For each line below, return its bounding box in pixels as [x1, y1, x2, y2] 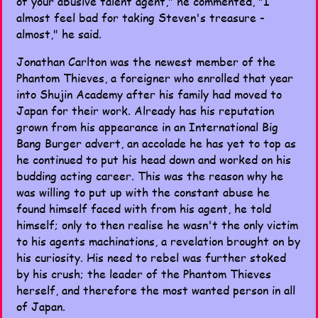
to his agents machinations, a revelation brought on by [16, 233, 300, 249]
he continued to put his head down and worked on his [16, 151, 291, 168]
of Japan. [16, 298, 65, 314]
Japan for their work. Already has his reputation [16, 102, 274, 119]
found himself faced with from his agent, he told [16, 200, 271, 216]
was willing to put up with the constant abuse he [16, 184, 270, 200]
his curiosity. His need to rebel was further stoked [16, 249, 286, 265]
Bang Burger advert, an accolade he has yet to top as [16, 135, 296, 151]
